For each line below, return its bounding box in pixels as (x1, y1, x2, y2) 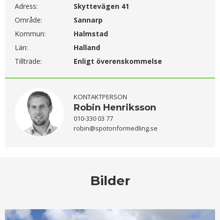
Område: (15, 15, 42, 25)
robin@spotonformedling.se (74, 124, 158, 133)
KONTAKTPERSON (74, 92, 127, 101)
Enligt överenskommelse (74, 56, 162, 66)
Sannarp (74, 15, 103, 25)
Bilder (90, 173, 130, 189)
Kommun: (15, 29, 46, 38)
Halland (74, 43, 100, 52)
